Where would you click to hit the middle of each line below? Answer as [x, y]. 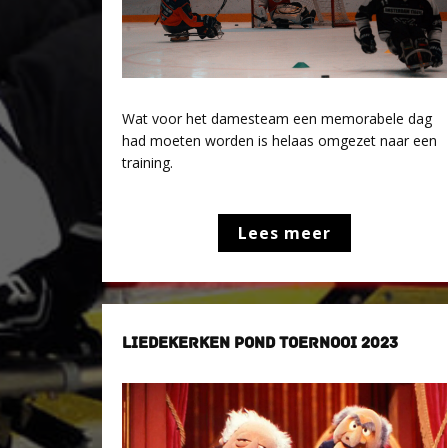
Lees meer [285, 233]
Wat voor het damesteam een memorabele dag [277, 118]
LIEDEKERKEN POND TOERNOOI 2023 [260, 343]
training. [147, 162]
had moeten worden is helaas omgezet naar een [279, 140]
